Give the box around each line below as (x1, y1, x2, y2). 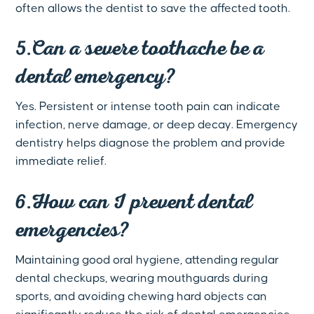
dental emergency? (15, 62, 176, 91)
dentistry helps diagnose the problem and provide (15, 137, 286, 150)
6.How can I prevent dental (15, 187, 253, 216)
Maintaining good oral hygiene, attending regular (15, 253, 280, 266)
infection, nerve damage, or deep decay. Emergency (15, 118, 299, 132)
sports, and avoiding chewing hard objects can (15, 289, 268, 303)
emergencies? (15, 215, 130, 244)
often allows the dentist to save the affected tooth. (15, 2, 291, 15)
